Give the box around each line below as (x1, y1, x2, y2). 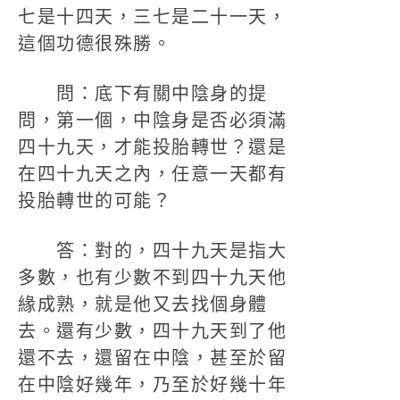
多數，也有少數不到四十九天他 (18, 268, 287, 287)
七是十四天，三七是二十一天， (18, 7, 287, 27)
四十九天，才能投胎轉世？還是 (18, 137, 287, 157)
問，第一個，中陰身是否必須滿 (18, 111, 287, 130)
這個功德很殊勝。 (18, 34, 171, 54)
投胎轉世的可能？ (18, 191, 171, 211)
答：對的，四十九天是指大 (18, 241, 287, 261)
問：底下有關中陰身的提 (18, 84, 268, 104)
